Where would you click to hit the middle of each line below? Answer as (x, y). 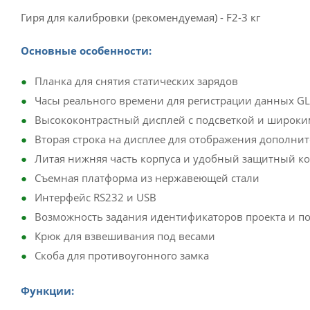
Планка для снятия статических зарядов (136, 81)
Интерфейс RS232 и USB (95, 197)
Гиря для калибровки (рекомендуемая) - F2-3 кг (140, 17)
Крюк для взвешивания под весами (125, 236)
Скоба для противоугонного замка (122, 255)
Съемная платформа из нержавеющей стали (147, 178)
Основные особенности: (86, 51)
